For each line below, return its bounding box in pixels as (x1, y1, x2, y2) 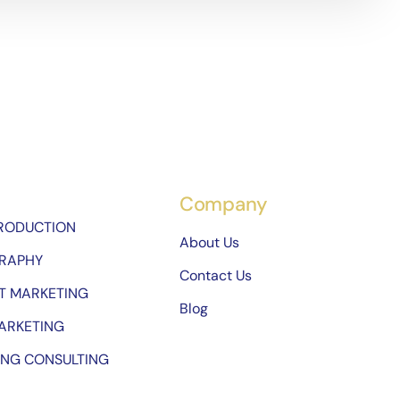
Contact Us (179, 266, 252, 286)
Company (179, 191, 269, 218)
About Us (179, 233, 239, 253)
